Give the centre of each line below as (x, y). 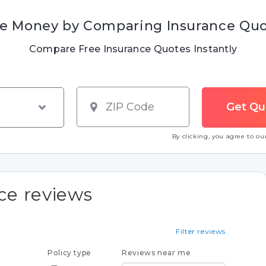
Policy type (70, 252)
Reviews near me (156, 252)
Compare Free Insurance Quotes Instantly (133, 49)
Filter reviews (201, 231)
